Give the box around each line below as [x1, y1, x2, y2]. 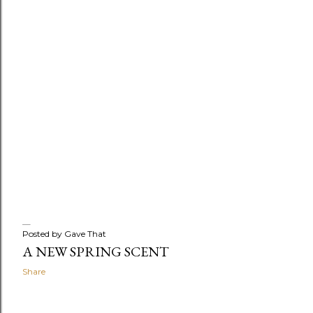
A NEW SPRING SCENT [22, 242, 169, 261]
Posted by [22, 228, 64, 239]
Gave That [64, 228, 106, 239]
